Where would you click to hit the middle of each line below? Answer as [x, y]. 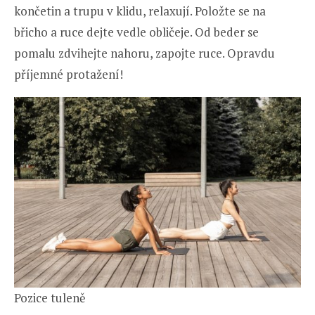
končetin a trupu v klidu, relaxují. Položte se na [140, 11]
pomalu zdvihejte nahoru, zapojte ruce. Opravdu [144, 53]
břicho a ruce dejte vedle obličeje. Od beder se [136, 32]
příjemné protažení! [69, 74]
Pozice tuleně [50, 297]
